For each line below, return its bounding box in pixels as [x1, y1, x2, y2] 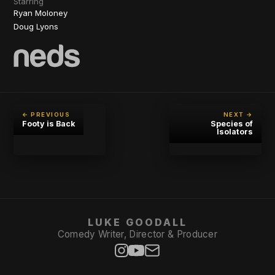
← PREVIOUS [22, 111, 71, 118]
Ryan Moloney [14, 8, 68, 18]
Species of [210, 119, 253, 128]
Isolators [216, 127, 253, 136]
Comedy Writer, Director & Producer [57, 228, 218, 240]
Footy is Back [22, 119, 76, 128]
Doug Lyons [14, 21, 59, 31]
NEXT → [223, 111, 253, 118]
